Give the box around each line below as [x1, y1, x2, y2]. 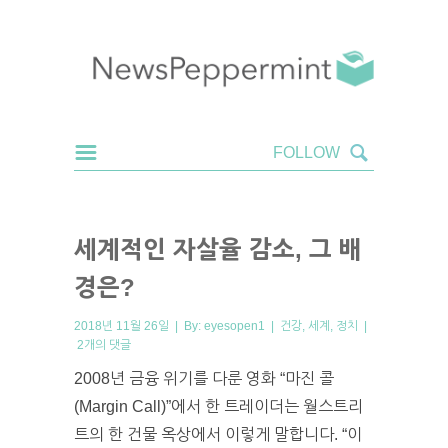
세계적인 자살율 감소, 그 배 [74, 235, 362, 263]
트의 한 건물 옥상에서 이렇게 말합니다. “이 [74, 425, 362, 443]
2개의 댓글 [77, 337, 131, 352]
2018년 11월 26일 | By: [74, 318, 204, 333]
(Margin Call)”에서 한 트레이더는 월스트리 [74, 397, 363, 415]
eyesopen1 [204, 318, 265, 333]
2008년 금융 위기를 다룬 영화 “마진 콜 [74, 369, 334, 387]
